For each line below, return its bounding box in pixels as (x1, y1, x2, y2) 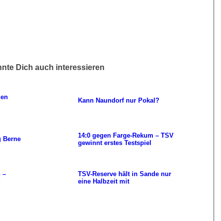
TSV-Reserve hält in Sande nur (78, 170, 172, 178)
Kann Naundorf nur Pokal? (78, 96, 160, 104)
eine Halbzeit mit (78, 177, 130, 185)
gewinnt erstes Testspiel (78, 139, 152, 147)
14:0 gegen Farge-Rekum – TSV (78, 131, 174, 139)
